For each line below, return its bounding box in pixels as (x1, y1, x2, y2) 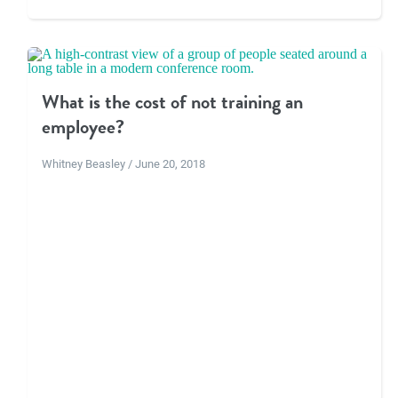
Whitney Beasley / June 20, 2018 (41, 155, 205, 171)
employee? (41, 112, 124, 142)
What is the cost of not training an (41, 87, 303, 117)
